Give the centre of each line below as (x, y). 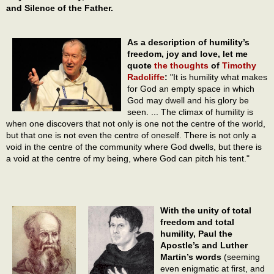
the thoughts (181, 66)
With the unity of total (206, 211)
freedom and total (197, 222)
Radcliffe (146, 77)
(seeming (241, 257)
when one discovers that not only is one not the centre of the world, (136, 124)
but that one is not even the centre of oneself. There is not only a (131, 135)
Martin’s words (191, 257)
